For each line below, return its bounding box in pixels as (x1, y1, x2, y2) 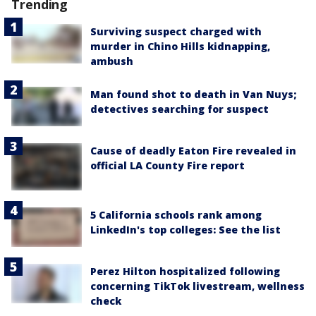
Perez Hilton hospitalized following (90, 265, 280, 279)
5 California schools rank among (90, 207, 262, 221)
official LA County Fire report (90, 159, 245, 173)
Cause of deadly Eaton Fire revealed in (90, 144, 296, 158)
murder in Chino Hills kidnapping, (90, 39, 270, 53)
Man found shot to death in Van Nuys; (90, 87, 296, 101)
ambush (90, 54, 133, 68)
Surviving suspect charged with (90, 25, 262, 38)
